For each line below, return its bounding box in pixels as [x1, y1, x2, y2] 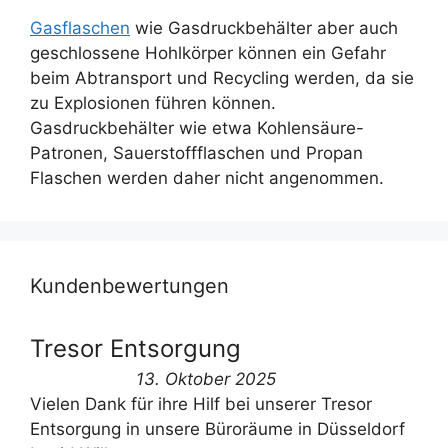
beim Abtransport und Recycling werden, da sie [30, 67, 414, 88]
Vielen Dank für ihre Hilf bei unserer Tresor [30, 393, 372, 414]
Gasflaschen [30, 17, 130, 38]
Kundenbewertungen [30, 273, 229, 298]
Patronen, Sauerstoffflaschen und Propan [30, 142, 363, 163]
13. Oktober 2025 [136, 368, 277, 389]
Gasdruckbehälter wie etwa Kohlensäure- [30, 117, 364, 138]
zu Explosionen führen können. [30, 92, 276, 113]
